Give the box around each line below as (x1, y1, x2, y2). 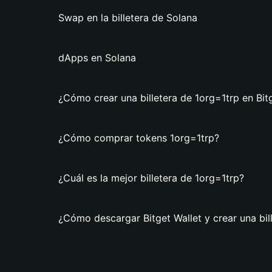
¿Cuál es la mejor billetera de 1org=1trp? (58, 172, 244, 184)
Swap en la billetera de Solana (58, 12, 197, 24)
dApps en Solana (58, 52, 136, 64)
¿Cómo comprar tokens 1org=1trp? (58, 132, 219, 144)
